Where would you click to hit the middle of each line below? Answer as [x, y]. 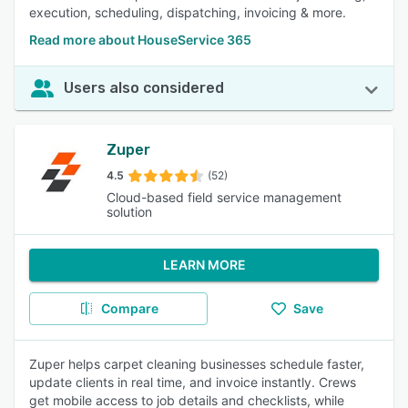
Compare [129, 308]
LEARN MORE [204, 265]
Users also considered [144, 88]
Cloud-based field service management [224, 197]
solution [129, 212]
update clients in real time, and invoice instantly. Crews [193, 382]
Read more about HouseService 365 [140, 40]
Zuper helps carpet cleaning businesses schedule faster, [197, 364]
